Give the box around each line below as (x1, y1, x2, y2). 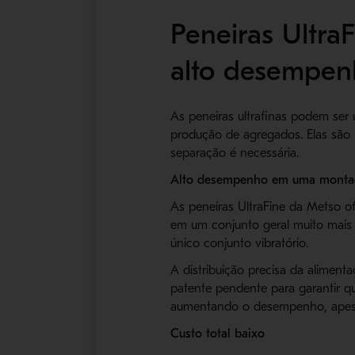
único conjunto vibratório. (170, 236, 309, 251)
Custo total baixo (170, 326, 265, 342)
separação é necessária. (170, 146, 300, 161)
